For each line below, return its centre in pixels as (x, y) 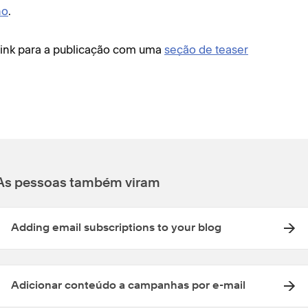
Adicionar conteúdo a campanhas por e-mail (128, 286)
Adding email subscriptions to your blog (116, 228)
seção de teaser (206, 49)
